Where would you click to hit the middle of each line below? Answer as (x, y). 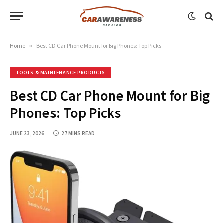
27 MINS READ (78, 133)
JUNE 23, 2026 (27, 133)
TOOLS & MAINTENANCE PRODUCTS (61, 72)
